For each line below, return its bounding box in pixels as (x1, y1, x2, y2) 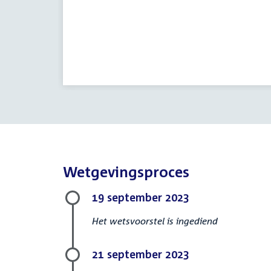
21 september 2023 (92, 247, 189, 261)
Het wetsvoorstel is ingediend (92, 215, 218, 227)
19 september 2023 (92, 191, 189, 204)
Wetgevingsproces (63, 163, 189, 180)
